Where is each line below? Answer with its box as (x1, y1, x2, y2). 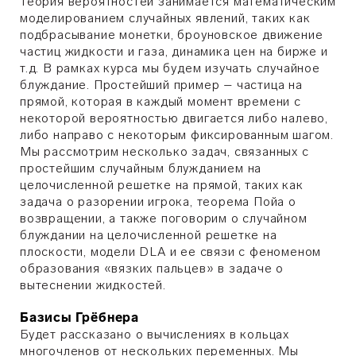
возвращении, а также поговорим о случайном (20, 211, 308, 226)
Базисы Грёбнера (20, 310, 139, 325)
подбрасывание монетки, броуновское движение (20, 27, 323, 42)
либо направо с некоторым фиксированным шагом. (20, 127, 334, 142)
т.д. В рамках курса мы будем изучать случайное (20, 60, 320, 75)
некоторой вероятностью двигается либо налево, (20, 110, 328, 126)
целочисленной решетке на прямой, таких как (20, 177, 304, 192)
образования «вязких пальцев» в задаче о (20, 261, 284, 276)
